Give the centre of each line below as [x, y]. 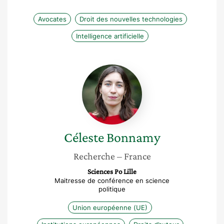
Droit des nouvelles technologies [131, 19]
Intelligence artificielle [110, 36]
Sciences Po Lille [112, 171]
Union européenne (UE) [110, 207]
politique [112, 189]
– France [134, 156]
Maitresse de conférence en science [112, 180]
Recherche [94, 156]
